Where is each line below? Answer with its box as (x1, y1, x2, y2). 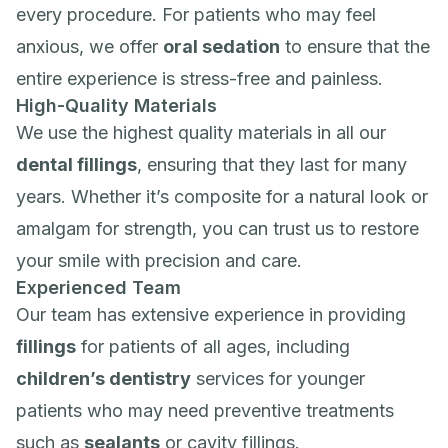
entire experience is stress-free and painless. (16, 68, 388, 89)
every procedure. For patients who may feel (16, 4, 376, 25)
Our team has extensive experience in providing (16, 304, 406, 325)
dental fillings (16, 154, 137, 175)
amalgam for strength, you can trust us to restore (16, 218, 419, 239)
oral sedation (163, 36, 280, 57)
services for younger (191, 368, 365, 389)
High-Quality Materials (16, 95, 217, 116)
